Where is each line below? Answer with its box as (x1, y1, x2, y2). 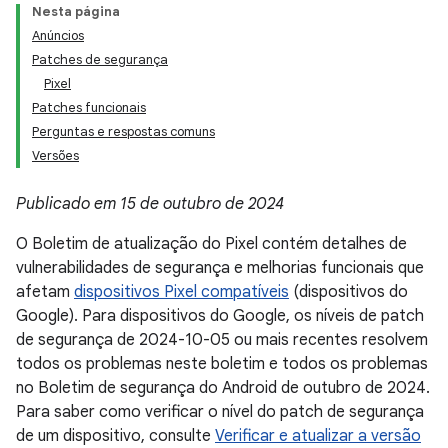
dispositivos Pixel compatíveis (74, 282, 289, 302)
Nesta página (32, 3, 120, 20)
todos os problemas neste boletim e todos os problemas (16, 354, 428, 374)
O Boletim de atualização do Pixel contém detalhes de (16, 234, 407, 254)
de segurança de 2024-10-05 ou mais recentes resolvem (16, 330, 428, 350)
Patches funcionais (32, 99, 146, 116)
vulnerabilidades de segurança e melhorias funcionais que (16, 258, 424, 278)
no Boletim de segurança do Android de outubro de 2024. (16, 378, 430, 398)
